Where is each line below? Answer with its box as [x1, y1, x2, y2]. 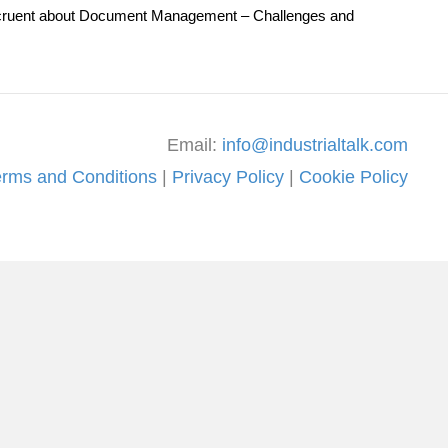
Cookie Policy [299, 166, 408, 187]
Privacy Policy [172, 166, 284, 187]
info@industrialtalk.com [222, 134, 408, 155]
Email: [167, 134, 222, 155]
